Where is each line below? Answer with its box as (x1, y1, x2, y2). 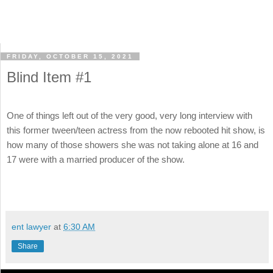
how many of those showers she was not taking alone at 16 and (7, 140, 258, 151)
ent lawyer (12, 221, 51, 232)
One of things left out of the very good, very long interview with (7, 110, 252, 121)
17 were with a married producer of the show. (7, 154, 185, 165)
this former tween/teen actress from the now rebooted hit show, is (7, 125, 265, 136)
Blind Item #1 (7, 69, 91, 86)
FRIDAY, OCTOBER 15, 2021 (7, 53, 133, 60)
